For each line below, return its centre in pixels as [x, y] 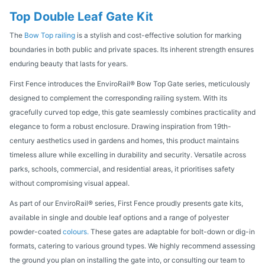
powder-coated [36, 231]
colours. [76, 231]
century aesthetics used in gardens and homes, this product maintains [124, 140]
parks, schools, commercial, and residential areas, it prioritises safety [122, 169]
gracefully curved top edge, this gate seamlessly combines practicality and [132, 112]
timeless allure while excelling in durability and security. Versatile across [128, 154]
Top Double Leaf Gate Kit [81, 16]
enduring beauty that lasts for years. [69, 63]
